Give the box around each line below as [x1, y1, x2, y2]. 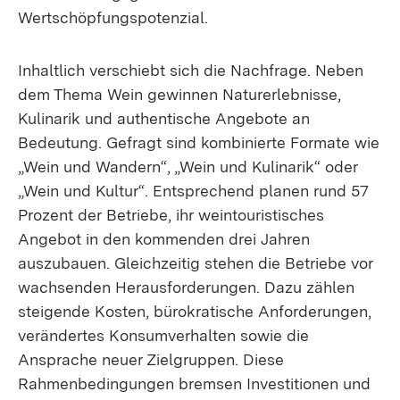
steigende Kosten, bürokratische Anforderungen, [18, 302, 371, 321]
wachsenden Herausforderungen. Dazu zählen [18, 278, 354, 296]
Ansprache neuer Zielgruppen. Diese [18, 350, 284, 369]
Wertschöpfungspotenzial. [18, 8, 208, 27]
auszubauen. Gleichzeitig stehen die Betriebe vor [18, 254, 373, 272]
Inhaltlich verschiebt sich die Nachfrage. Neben [18, 61, 363, 79]
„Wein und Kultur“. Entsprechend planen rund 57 [18, 181, 369, 200]
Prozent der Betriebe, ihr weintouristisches [18, 205, 324, 224]
